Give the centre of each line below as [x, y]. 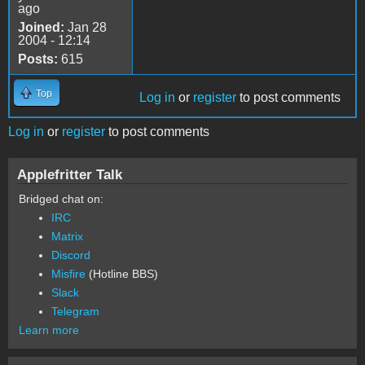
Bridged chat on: [61, 198]
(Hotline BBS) [122, 273]
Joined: [41, 27]
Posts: [38, 59]
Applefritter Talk [70, 174]
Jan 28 [86, 27]
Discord [71, 255]
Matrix [67, 236]
